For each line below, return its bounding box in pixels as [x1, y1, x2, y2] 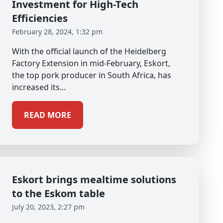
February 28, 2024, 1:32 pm [12, 27, 103, 36]
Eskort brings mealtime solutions [12, 173, 176, 186]
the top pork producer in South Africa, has [12, 70, 171, 81]
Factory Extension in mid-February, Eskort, [12, 58, 170, 69]
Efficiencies [12, 11, 68, 25]
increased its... [12, 82, 66, 93]
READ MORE [24, 110, 71, 120]
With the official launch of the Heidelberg [12, 46, 166, 57]
